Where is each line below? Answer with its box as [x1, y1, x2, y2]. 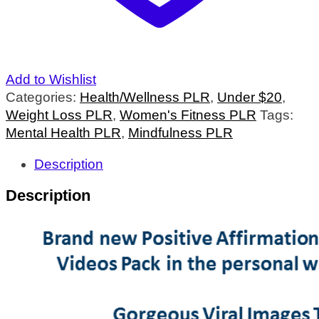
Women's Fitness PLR [120, 108, 256, 123]
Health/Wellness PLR [80, 90, 210, 105]
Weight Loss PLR [6, 108, 113, 123]
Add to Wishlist [6, 72, 96, 88]
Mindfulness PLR [128, 125, 233, 141]
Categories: [6, 90, 80, 105]
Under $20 [217, 90, 282, 105]
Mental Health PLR [6, 125, 121, 141]
